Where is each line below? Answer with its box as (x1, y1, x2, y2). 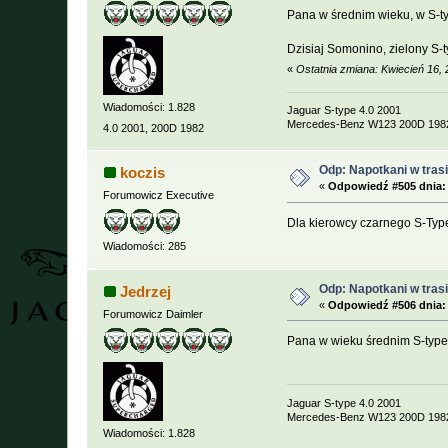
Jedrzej (119, 282, 171, 300)
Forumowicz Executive (103, 189, 215, 202)
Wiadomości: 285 (103, 240, 187, 253)
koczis (119, 164, 165, 182)
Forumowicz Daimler (103, 307, 204, 320)
